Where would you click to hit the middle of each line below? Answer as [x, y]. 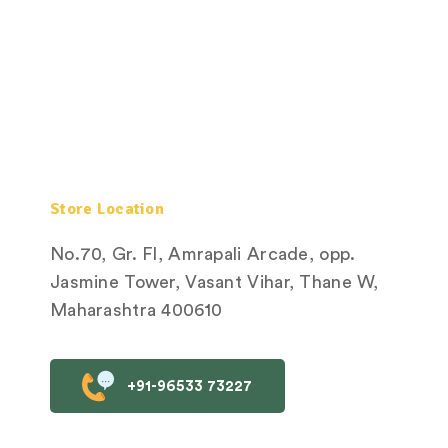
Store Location [107, 209]
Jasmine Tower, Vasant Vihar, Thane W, [214, 282]
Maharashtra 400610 [136, 310]
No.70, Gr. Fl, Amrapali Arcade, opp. [202, 254]
